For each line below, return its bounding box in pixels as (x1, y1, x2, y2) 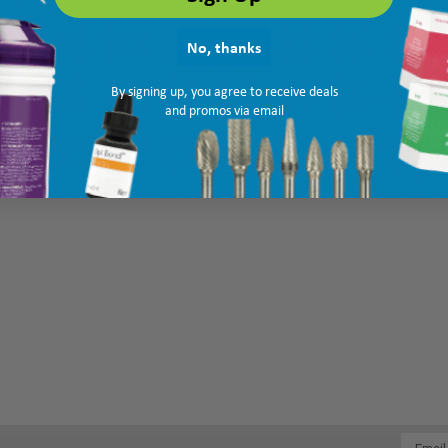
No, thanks (187, 35, 261, 58)
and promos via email (164, 100, 284, 119)
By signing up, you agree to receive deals (110, 81, 338, 100)
